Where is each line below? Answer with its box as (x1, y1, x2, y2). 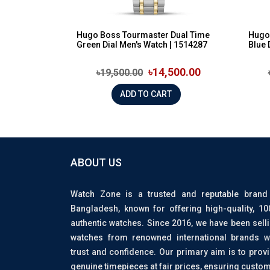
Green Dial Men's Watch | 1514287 (77, 39, 207, 49)
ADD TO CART (151, 89, 172, 99)
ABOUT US (71, 155, 122, 169)
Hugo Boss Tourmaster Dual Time (77, 30, 210, 40)
